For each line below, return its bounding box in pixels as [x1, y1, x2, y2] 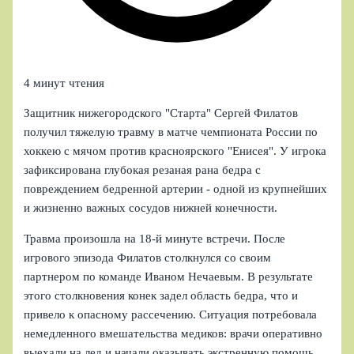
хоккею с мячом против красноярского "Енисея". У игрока [24, 145, 327, 158]
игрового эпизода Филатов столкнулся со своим [24, 250, 272, 264]
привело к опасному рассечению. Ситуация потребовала [24, 307, 318, 321]
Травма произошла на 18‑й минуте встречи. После [24, 232, 286, 245]
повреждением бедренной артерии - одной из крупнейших [24, 183, 328, 196]
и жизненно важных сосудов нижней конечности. [24, 201, 278, 215]
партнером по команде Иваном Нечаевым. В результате [24, 269, 314, 283]
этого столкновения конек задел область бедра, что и [24, 288, 299, 302]
